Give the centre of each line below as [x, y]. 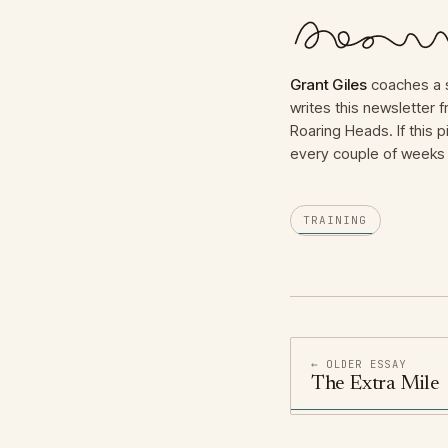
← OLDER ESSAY [358, 364]
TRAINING [335, 220]
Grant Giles [328, 85]
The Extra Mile [375, 384]
